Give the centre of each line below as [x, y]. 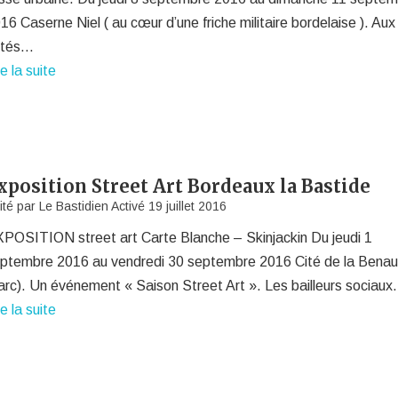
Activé [129, 206]
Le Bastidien [74, 206]
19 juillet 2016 [188, 206]
